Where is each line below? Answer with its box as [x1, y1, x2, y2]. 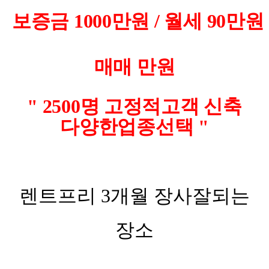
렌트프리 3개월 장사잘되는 [19, 185, 250, 207]
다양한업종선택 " [60, 116, 209, 138]
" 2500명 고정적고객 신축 [27, 95, 242, 117]
